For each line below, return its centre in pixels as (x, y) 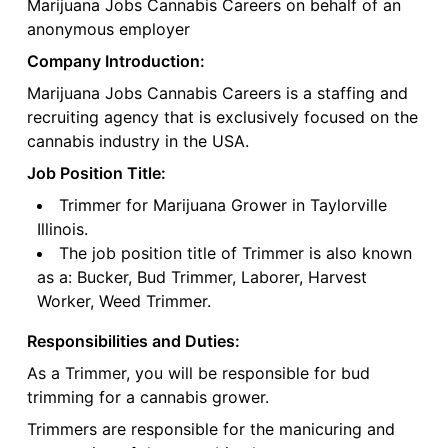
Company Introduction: (115, 61)
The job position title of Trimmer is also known (235, 253)
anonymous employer (108, 29)
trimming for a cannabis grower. (147, 397)
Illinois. (62, 229)
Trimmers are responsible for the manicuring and (210, 429)
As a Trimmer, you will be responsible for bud (198, 373)
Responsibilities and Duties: (133, 341)
